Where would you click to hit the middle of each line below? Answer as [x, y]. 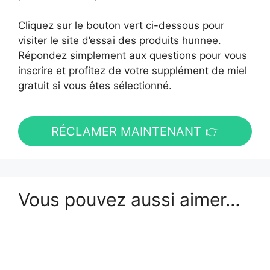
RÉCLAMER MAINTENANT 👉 [135, 131]
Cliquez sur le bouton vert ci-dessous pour [121, 25]
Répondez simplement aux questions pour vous [133, 55]
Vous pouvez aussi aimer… [129, 199]
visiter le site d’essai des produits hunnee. [120, 40]
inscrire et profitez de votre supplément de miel [133, 70]
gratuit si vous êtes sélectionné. [95, 85]
